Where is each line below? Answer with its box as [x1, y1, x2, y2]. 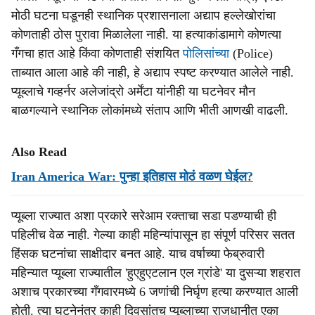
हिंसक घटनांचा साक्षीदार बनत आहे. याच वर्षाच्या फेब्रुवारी [11, 247, 264, 261]
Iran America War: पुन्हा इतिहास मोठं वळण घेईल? [11, 169, 253, 184]
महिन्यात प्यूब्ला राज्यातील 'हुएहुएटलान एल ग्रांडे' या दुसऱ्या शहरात [11, 266, 300, 280]
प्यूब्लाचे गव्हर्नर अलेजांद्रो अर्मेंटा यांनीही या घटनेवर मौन [11, 84, 255, 98]
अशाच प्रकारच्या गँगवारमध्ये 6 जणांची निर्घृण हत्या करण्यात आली [11, 285, 298, 299]
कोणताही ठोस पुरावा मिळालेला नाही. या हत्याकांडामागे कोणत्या [11, 27, 281, 41]
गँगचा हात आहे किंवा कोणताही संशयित [11, 46, 183, 60]
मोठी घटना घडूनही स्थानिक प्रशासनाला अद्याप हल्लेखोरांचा [11, 8, 276, 22]
